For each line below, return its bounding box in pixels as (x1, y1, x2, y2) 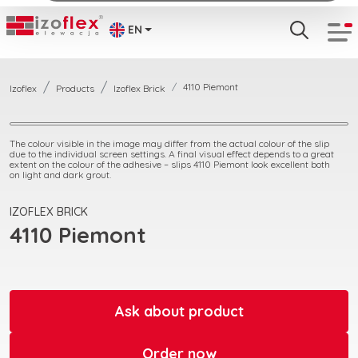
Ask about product (114, 301, 244, 320)
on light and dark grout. (10, 169, 111, 181)
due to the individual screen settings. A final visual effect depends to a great (10, 148, 334, 160)
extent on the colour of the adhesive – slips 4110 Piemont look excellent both (10, 158, 330, 170)
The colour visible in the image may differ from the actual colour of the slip (10, 137, 329, 149)
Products (56, 82, 94, 94)
